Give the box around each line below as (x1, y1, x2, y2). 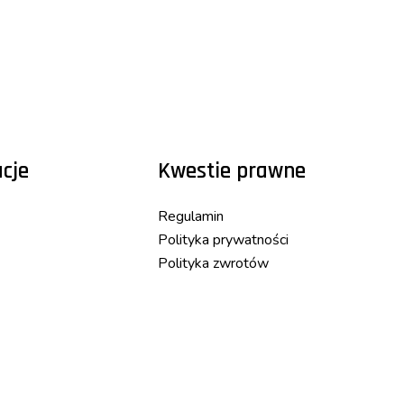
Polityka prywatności (158, 230, 289, 251)
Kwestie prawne (158, 156, 307, 186)
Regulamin (158, 207, 225, 227)
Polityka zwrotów (158, 253, 270, 274)
